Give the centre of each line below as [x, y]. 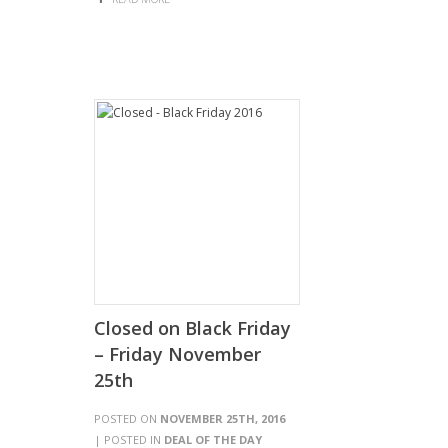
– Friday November [177, 354]
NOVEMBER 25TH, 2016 [222, 418]
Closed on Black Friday [192, 328]
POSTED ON [127, 418]
